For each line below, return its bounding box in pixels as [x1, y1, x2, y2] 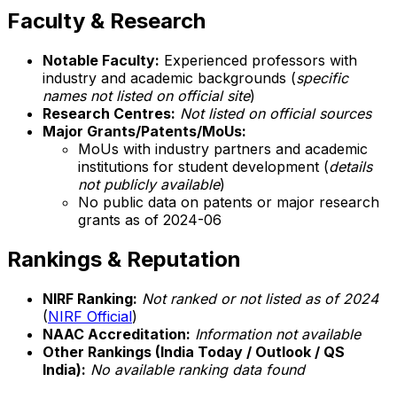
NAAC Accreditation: [43, 325, 191, 344]
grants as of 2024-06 [78, 211, 222, 230]
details [329, 158, 372, 176]
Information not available [195, 325, 361, 344]
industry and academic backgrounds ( [43, 69, 296, 88]
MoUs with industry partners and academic [78, 140, 368, 159]
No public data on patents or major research [78, 193, 379, 212]
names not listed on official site [43, 87, 250, 105]
